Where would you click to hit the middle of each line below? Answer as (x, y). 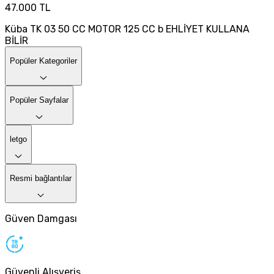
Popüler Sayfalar (39, 100)
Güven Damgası (41, 218)
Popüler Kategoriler (43, 61)
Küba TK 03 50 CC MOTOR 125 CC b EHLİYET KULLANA (127, 29)
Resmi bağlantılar (41, 179)
